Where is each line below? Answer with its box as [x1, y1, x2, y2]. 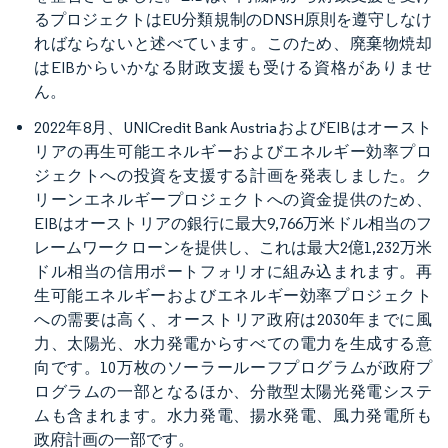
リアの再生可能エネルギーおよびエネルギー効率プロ [34, 141, 432, 161]
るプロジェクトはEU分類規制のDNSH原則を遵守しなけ [34, 9, 432, 29]
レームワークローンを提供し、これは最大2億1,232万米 [34, 237, 432, 257]
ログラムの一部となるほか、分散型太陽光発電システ [34, 381, 432, 401]
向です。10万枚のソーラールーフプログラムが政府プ [34, 357, 432, 377]
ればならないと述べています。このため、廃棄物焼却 [34, 33, 432, 53]
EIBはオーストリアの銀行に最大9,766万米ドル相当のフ [34, 213, 432, 233]
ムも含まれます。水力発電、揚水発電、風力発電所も [34, 405, 432, 425]
